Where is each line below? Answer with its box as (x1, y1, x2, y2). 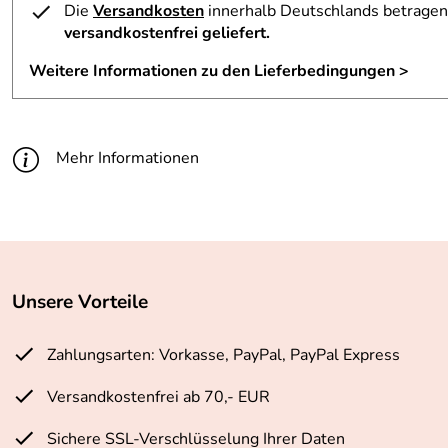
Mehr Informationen (56, 147, 199, 169)
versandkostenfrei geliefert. (64, 22, 270, 44)
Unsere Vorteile (12, 289, 148, 315)
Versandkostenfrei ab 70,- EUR (47, 386, 270, 408)
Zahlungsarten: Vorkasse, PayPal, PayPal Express (47, 344, 400, 366)
